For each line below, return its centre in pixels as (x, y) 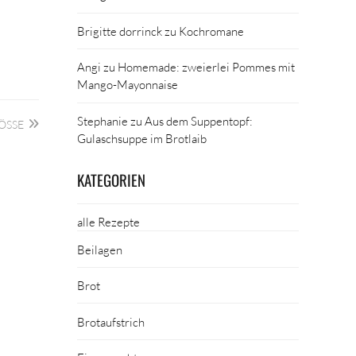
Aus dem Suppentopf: (199, 120)
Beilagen (100, 249)
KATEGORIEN (112, 180)
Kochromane (212, 31)
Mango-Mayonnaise (128, 85)
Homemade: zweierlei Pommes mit (207, 67)
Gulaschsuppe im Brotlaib (142, 138)
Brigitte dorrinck (120, 31)
